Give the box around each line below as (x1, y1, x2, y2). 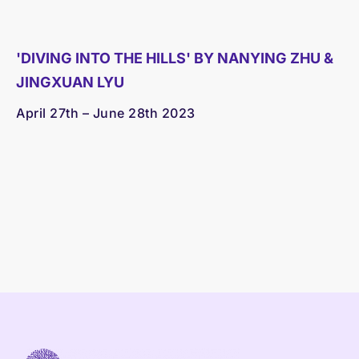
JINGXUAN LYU (16, 74, 124, 91)
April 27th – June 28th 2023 (16, 105, 196, 122)
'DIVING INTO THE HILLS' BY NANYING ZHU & (16, 50, 333, 67)
